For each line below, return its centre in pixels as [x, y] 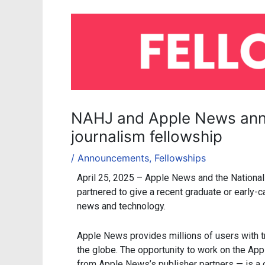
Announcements [113, 158]
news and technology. [121, 206]
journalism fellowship [147, 137]
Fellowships [180, 158]
